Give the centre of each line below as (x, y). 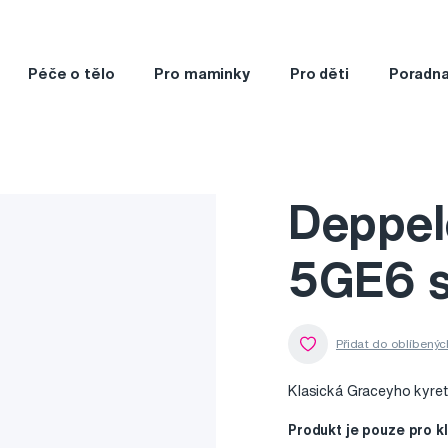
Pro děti (319, 73)
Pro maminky (202, 73)
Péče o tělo (71, 73)
